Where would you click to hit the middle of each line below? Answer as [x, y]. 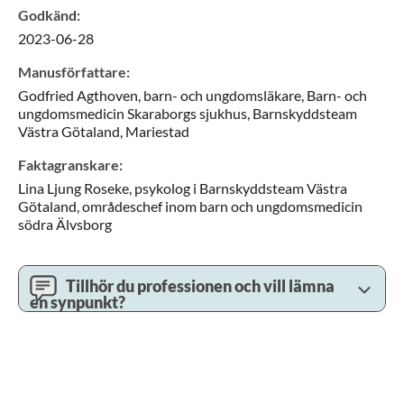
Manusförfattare [72, 72]
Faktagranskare [69, 165]
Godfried [46, 95]
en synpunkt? [78, 302]
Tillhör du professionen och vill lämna [200, 286]
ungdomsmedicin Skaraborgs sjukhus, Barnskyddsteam [188, 113]
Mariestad [157, 131]
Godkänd [47, 15]
